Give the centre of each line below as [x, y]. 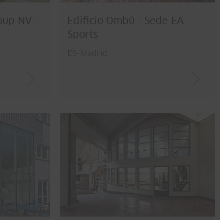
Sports [83, 35]
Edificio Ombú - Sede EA [125, 21]
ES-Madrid [87, 53]
